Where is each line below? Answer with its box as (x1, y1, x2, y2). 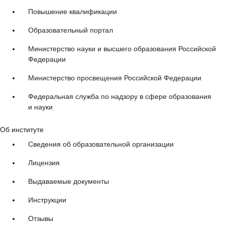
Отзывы (28, 214, 53, 223)
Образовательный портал (28, 26, 113, 35)
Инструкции (28, 196, 66, 204)
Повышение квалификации (28, 8, 117, 16)
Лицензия (28, 159, 60, 167)
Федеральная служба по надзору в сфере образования (28, 92, 211, 101)
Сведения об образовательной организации (28, 140, 174, 149)
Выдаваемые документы (28, 177, 109, 186)
